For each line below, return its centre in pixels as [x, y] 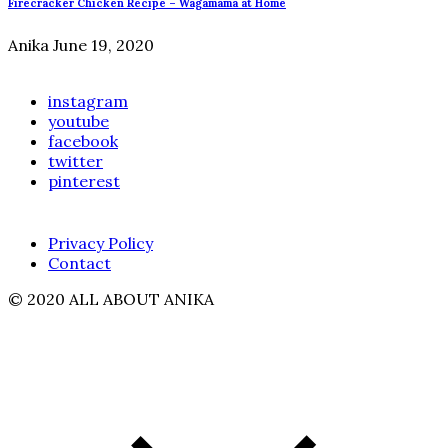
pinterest [84, 180]
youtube [78, 120]
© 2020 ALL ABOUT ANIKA [111, 298]
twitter [75, 160]
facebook [83, 140]
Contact [79, 262]
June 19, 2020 [103, 44]
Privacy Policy [100, 242]
